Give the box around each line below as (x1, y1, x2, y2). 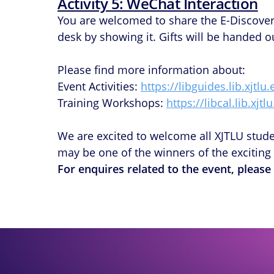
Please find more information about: (57, 62, 246, 77)
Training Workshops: (57, 95, 167, 110)
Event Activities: (57, 78, 141, 94)
